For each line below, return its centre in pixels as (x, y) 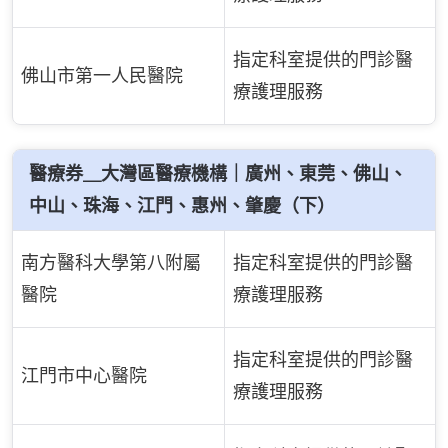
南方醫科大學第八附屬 (111, 262)
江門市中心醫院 (84, 375)
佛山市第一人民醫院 (102, 75)
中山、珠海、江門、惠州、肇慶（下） (182, 205)
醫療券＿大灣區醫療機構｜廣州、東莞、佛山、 (218, 173)
